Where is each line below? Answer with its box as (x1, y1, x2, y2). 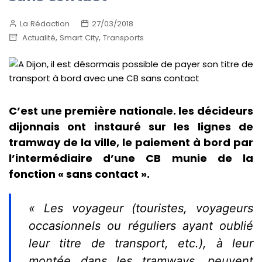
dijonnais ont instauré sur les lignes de (9, 119, 253, 135)
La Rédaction (20, 18, 70, 29)
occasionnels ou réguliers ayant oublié (29, 219, 253, 233)
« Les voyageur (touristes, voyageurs (29, 201, 253, 216)
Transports (103, 32, 144, 43)
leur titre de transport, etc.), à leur (29, 236, 253, 251)
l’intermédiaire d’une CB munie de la (9, 151, 253, 166)
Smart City (60, 32, 99, 43)
